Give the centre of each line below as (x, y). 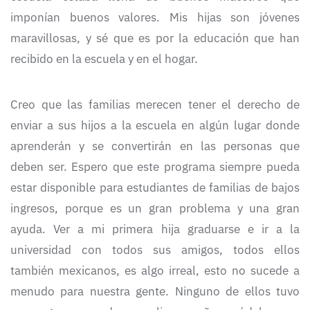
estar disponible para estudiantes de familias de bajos (155, 188)
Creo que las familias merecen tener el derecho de (155, 105)
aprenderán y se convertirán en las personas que (155, 146)
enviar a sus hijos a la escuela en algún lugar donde (155, 126)
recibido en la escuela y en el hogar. (104, 59)
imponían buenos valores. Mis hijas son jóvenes (155, 18)
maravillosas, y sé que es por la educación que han (155, 38)
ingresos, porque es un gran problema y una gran (155, 209)
